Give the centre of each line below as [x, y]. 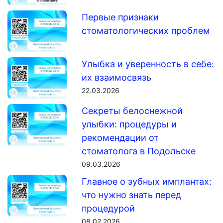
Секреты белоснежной [132, 111]
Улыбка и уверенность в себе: [148, 64]
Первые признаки [120, 17]
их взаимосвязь [117, 77]
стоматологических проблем [146, 30]
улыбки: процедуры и [129, 124]
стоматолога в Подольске [139, 151]
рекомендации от [120, 137]
